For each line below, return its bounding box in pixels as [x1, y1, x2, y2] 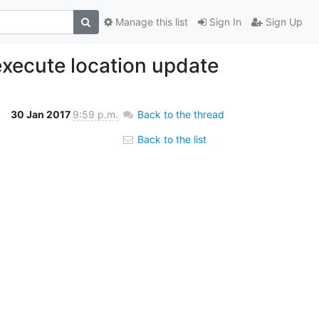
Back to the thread [137, 108, 224, 120]
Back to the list [134, 132, 206, 145]
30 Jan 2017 [10, 108, 73, 120]
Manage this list [112, 16, 188, 28]
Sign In [206, 16, 241, 28]
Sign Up [262, 16, 303, 28]
